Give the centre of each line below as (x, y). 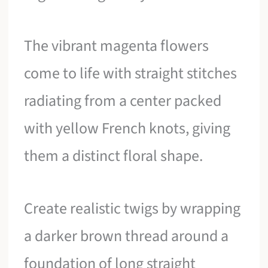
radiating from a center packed (123, 101)
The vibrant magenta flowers (117, 46)
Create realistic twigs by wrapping (133, 208)
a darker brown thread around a (127, 236)
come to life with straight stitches (131, 74)
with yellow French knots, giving (127, 129)
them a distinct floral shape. (114, 156)
